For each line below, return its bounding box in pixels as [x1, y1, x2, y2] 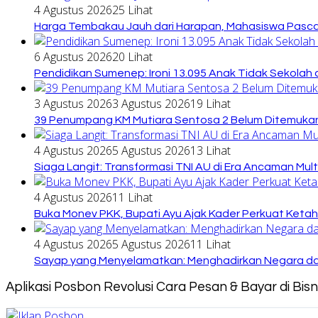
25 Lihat [112, 1, 153, 18]
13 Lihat [190, 142, 231, 158]
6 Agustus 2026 [34, 48, 112, 65]
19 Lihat [190, 95, 231, 111]
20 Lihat [112, 48, 153, 65]
